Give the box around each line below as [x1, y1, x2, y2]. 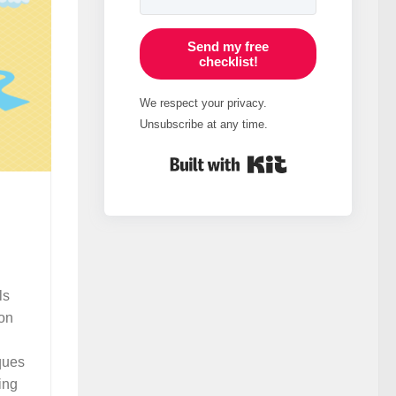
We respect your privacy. [140, 95, 267, 110]
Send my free [187, 38, 269, 54]
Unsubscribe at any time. [140, 117, 268, 131]
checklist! [198, 53, 258, 69]
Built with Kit [286, 150, 357, 166]
